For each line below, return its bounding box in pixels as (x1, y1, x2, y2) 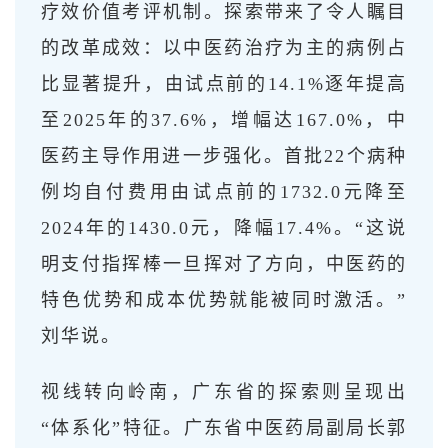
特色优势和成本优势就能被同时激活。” (41, 289, 407, 310)
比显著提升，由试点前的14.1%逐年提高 (41, 73, 407, 94)
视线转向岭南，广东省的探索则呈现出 (41, 381, 407, 402)
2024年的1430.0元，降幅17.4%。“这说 (41, 217, 407, 238)
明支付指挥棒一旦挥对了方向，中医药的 (41, 253, 407, 274)
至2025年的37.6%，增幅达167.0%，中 (41, 109, 407, 130)
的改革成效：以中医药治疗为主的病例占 (41, 37, 407, 58)
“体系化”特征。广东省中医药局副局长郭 (41, 417, 407, 438)
